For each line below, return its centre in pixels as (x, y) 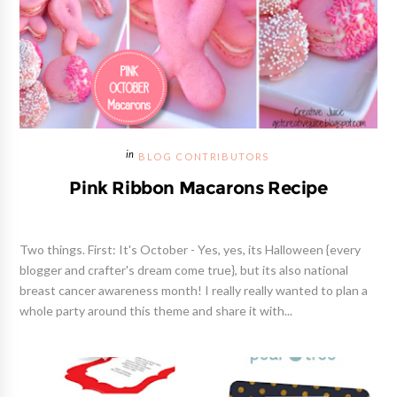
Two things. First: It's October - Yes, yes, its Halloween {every (191, 250)
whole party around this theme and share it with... (156, 311)
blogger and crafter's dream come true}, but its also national (184, 271)
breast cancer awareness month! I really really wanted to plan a (194, 291)
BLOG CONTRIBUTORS (204, 158)
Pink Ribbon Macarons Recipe (198, 188)
